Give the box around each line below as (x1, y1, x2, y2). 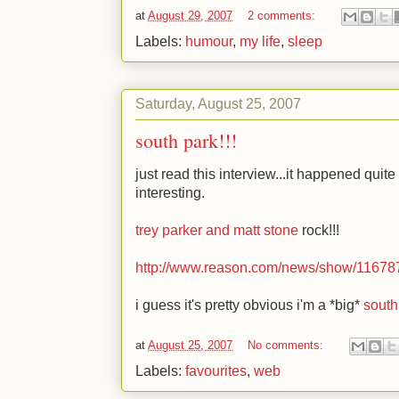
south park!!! (135, 127, 237, 153)
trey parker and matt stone (135, 223, 298, 238)
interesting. (135, 185, 205, 200)
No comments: (248, 338, 327, 353)
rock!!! (298, 223, 339, 238)
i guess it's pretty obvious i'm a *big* (135, 297, 363, 313)
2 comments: (248, 9, 319, 23)
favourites (185, 363, 247, 379)
